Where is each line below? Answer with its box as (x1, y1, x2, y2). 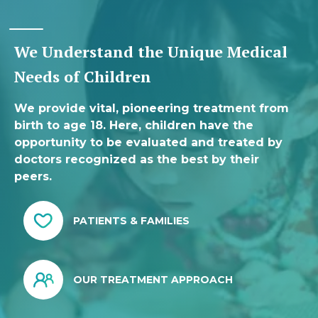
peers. (14, 170, 52, 184)
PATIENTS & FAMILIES (73, 214, 190, 228)
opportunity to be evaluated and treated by (14, 136, 283, 150)
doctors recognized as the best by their (14, 153, 259, 167)
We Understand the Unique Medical (14, 41, 287, 62)
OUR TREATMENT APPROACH (73, 273, 233, 287)
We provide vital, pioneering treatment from (14, 102, 289, 116)
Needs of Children (14, 66, 151, 87)
